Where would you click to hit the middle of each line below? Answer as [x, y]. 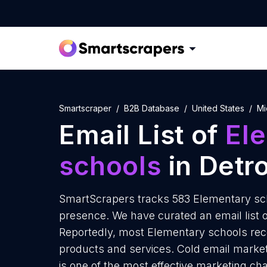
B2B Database [152, 108]
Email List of [142, 135]
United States [218, 108]
